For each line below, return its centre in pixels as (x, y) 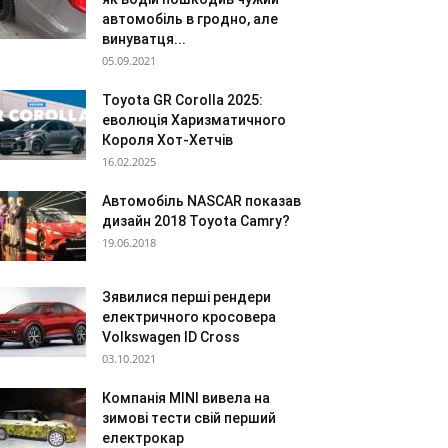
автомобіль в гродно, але (190, 19)
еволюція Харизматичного (194, 120)
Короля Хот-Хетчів (167, 140)
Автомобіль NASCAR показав (201, 201)
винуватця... (144, 39)
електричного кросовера (189, 317)
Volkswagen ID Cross (171, 337)
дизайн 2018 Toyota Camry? (196, 221)
